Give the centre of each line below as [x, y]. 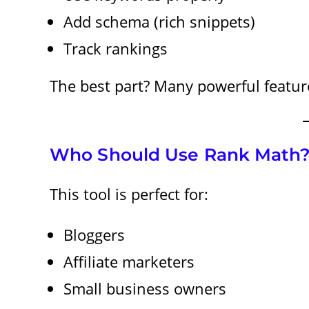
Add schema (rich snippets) [159, 21]
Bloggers [94, 234]
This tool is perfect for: [129, 193]
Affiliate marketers [129, 261]
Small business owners [145, 288]
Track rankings [116, 48]
